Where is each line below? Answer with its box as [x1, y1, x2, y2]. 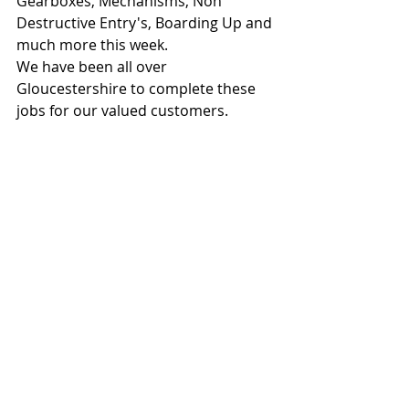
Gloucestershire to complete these [16, 79, 259, 99]
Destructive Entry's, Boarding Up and [16, 13, 276, 33]
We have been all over [16, 57, 171, 77]
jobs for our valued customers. [16, 100, 228, 121]
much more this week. [16, 35, 168, 55]
